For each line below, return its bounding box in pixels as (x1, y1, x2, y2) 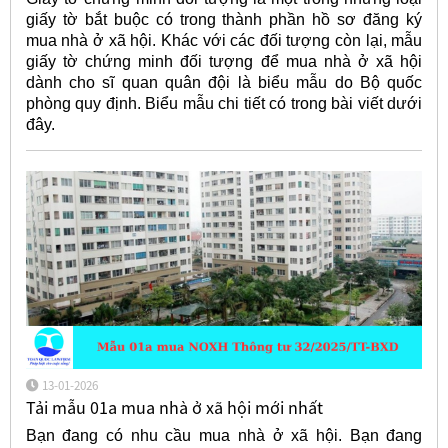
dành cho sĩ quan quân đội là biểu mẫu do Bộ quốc (25, 74, 423, 92)
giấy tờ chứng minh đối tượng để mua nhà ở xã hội (25, 53, 423, 71)
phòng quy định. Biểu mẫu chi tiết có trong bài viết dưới (25, 95, 423, 113)
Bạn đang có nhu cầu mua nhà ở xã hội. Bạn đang (25, 427, 423, 445)
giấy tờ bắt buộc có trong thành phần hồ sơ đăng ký (25, 11, 423, 29)
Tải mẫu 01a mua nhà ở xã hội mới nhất (25, 395, 323, 419)
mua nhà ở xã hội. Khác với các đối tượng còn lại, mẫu (25, 32, 423, 50)
